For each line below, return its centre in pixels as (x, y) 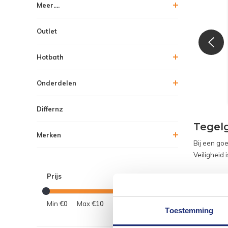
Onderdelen (56, 83)
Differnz (50, 109)
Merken (49, 135)
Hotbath (50, 57)
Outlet (47, 31)
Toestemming (189, 210)
